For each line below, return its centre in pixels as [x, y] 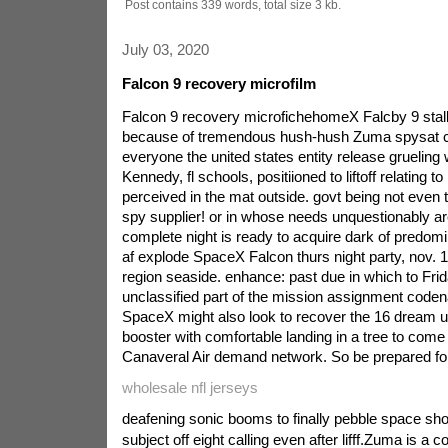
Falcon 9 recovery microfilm [218, 83]
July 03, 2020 [165, 49]
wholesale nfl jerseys [189, 387]
